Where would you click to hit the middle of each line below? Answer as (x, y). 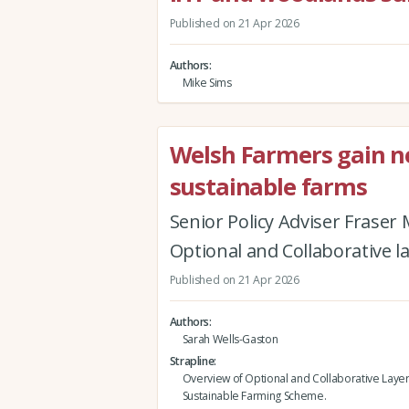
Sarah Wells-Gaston (230, 339)
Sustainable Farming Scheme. (254, 395)
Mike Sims (207, 82)
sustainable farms (268, 187)
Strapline (192, 361)
